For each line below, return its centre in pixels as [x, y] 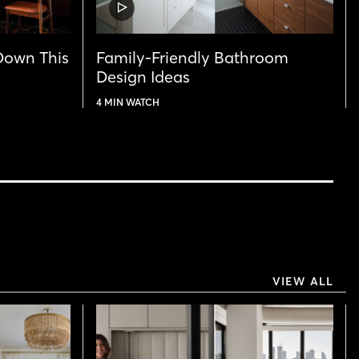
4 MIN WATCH [128, 102]
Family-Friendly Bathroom [192, 57]
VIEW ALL [303, 281]
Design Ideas [143, 76]
